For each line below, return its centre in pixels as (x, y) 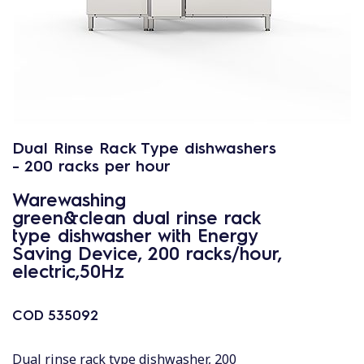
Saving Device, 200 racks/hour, (147, 252)
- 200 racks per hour (91, 165)
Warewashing (69, 199)
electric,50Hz (68, 270)
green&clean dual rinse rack (136, 217)
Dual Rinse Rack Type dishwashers (144, 147)
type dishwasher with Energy (135, 234)
